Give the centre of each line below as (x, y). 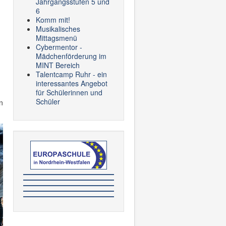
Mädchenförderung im (71, 56)
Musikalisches (58, 29)
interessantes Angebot (72, 83)
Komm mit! (53, 20)
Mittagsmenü (56, 38)
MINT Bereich (58, 65)
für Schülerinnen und (69, 92)
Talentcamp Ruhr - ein (71, 74)
